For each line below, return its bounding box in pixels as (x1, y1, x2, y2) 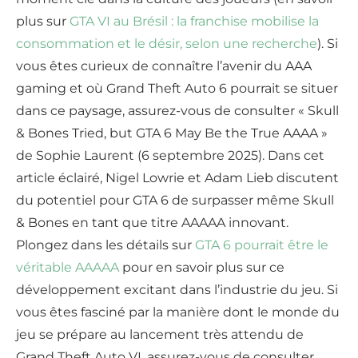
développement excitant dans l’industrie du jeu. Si (16, 282, 338, 298)
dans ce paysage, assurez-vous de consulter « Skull (16, 103, 339, 119)
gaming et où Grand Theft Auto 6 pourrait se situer (16, 81, 338, 97)
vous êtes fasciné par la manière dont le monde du (16, 304, 340, 320)
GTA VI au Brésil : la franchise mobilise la (70, 14, 319, 30)
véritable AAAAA (16, 260, 119, 276)
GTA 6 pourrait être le (195, 237, 328, 253)
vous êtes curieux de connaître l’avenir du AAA (16, 58, 312, 74)
